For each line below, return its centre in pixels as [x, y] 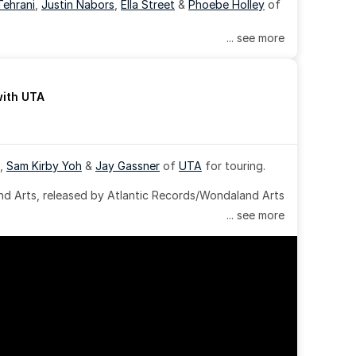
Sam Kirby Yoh [44, 166]
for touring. [234, 166]
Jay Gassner [128, 166]
